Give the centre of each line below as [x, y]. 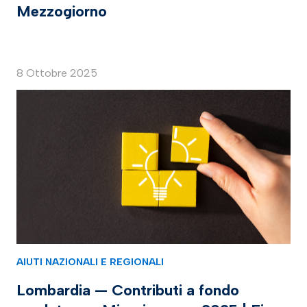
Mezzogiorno [62, 11]
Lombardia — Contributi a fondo [128, 290]
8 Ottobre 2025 [57, 73]
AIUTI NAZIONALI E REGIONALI [90, 261]
